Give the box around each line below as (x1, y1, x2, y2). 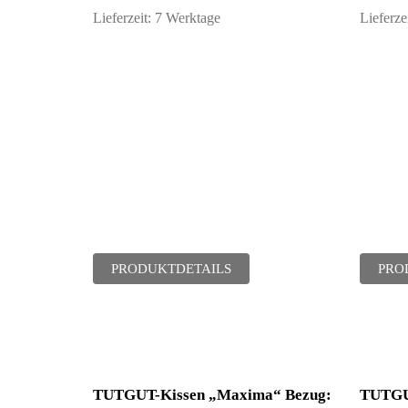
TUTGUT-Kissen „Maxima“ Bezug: (93, 386, 331, 403)
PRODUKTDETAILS (111, 261, 231, 276)
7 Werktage (155, 10, 220, 26)
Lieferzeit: (93, 10, 155, 26)
